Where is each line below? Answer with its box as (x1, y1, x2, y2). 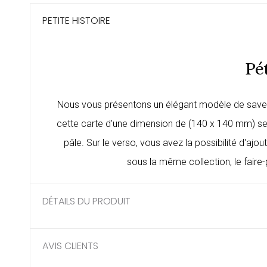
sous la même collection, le (127, 156, 244, 168)
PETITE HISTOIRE (42, 14, 110, 28)
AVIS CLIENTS (42, 239, 98, 253)
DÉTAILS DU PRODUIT (42, 194, 131, 209)
